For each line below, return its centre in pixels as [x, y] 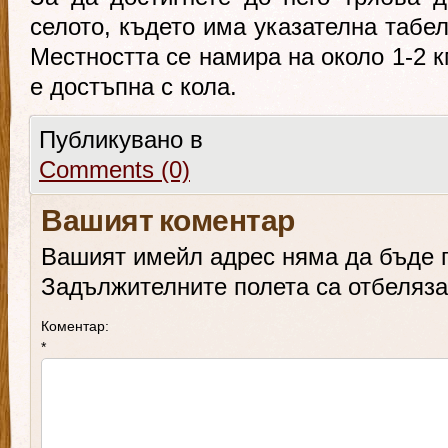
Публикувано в [121, 139]
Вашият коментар [168, 223]
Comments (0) [114, 169]
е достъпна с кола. [133, 86]
